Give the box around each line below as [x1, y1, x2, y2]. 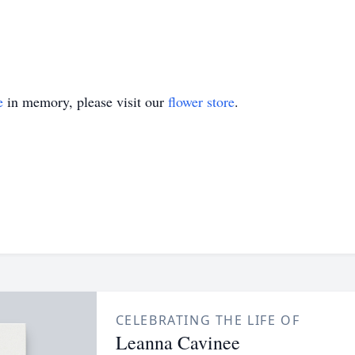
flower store [168, 92, 235, 111]
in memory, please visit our [3, 92, 168, 111]
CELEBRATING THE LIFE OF [115, 311, 300, 329]
